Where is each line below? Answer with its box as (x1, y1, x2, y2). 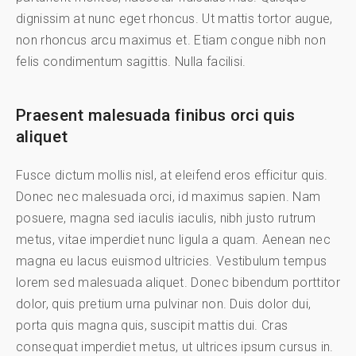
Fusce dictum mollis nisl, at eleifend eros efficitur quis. (16, 168, 328, 184)
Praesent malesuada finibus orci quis (16, 106, 296, 126)
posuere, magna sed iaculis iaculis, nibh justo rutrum (16, 211, 315, 226)
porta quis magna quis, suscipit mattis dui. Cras (16, 318, 288, 334)
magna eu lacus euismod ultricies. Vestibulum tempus (16, 253, 327, 269)
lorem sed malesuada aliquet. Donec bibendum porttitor (16, 275, 340, 291)
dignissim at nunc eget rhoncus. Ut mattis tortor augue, (16, 10, 333, 26)
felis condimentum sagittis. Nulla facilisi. (16, 53, 246, 69)
